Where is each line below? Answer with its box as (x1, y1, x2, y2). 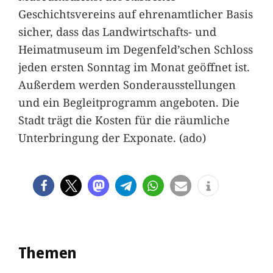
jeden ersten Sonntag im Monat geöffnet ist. (18, 58, 250, 74)
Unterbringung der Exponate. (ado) (18, 129, 206, 145)
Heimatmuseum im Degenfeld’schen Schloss (18, 41, 253, 57)
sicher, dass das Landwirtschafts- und (18, 23, 216, 39)
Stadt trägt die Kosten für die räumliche (18, 112, 230, 127)
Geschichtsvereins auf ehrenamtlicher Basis (18, 5, 253, 21)
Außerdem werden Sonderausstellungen (18, 76, 236, 92)
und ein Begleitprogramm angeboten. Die (18, 94, 239, 110)
